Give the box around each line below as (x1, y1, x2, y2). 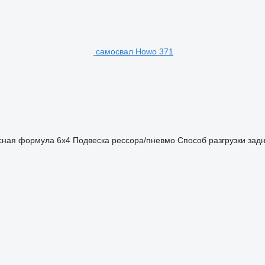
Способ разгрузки (177, 135, 245, 145)
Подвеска (72, 135, 109, 145)
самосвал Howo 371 (95, 46, 173, 56)
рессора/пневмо (111, 135, 175, 145)
